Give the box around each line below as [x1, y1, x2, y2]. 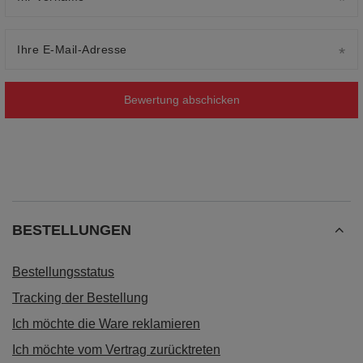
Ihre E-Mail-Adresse [17, 42, 127, 56]
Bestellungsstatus [12, 264, 114, 279]
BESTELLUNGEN [12, 221, 131, 238]
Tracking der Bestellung [12, 290, 148, 305]
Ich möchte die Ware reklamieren [12, 316, 200, 331]
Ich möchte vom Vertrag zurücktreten [12, 342, 220, 357]
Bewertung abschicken [123, 93, 240, 107]
